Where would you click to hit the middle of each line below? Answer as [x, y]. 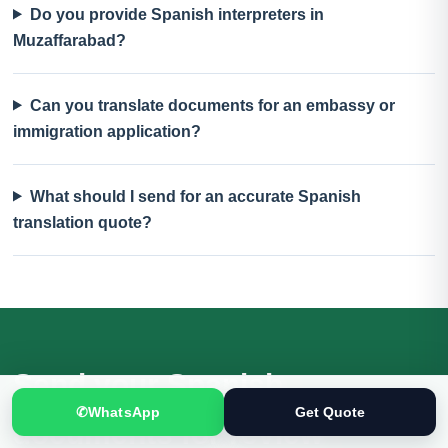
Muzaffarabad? [69, 40]
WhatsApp [124, 411]
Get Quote [330, 411]
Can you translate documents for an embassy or [212, 105]
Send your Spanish [148, 384]
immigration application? [107, 131]
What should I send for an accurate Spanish [195, 196]
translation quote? [82, 222]
